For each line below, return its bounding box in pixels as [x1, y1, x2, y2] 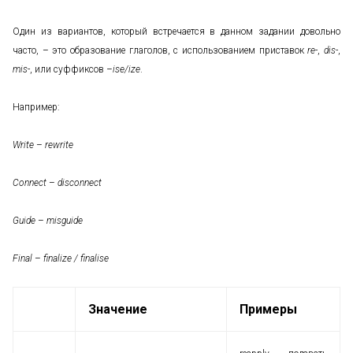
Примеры [240, 302, 297, 317]
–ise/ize [106, 64, 140, 75]
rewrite [45, 139, 73, 150]
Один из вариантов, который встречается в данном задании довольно [13, 26, 340, 37]
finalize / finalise [43, 253, 109, 264]
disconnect [58, 177, 102, 188]
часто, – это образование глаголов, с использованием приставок [13, 45, 308, 56]
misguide [46, 215, 83, 226]
